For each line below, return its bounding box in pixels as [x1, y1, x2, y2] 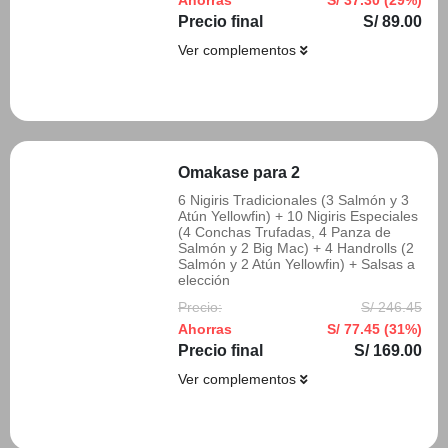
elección [178, 272, 230, 288]
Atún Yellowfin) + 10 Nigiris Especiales [178, 208, 418, 224]
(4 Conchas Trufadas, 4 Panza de [178, 224, 391, 240]
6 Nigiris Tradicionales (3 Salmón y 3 [178, 192, 409, 208]
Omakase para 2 [178, 164, 300, 181]
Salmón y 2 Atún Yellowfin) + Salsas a [178, 256, 415, 272]
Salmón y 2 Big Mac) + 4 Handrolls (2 [178, 240, 414, 256]
